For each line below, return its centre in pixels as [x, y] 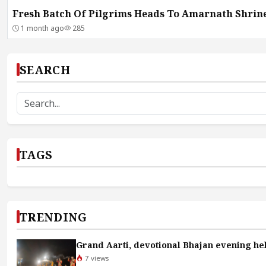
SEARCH [45, 69]
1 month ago [42, 28]
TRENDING [53, 217]
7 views [96, 258]
